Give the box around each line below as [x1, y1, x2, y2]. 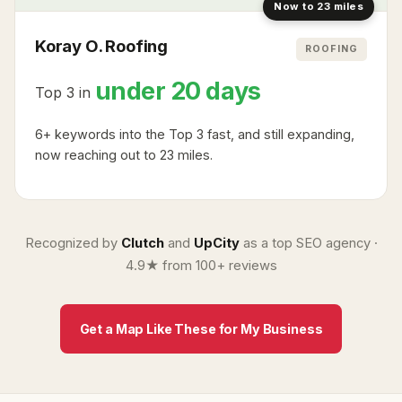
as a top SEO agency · [239, 235, 378, 251]
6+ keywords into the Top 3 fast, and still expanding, [35, 127, 354, 142]
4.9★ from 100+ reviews [125, 258, 277, 274]
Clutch [120, 235, 164, 251]
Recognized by [24, 235, 121, 251]
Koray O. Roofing [35, 36, 169, 56]
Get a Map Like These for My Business [79, 321, 323, 336]
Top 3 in [35, 83, 95, 101]
